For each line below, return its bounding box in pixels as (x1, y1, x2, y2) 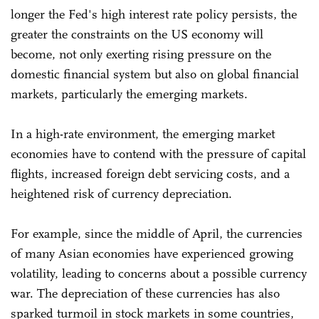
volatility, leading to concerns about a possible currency (11, 265, 307, 281)
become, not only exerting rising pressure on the (11, 46, 271, 62)
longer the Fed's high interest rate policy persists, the (11, 6, 297, 22)
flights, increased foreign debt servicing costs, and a (11, 165, 290, 182)
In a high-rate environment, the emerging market (11, 125, 275, 142)
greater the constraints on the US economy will (11, 26, 263, 42)
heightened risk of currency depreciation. (11, 185, 232, 202)
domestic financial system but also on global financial (11, 66, 299, 82)
